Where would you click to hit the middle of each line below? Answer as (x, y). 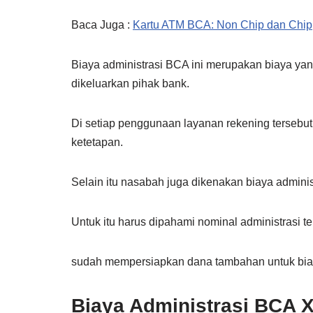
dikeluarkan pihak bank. (130, 83)
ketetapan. (97, 142)
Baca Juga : (102, 25)
